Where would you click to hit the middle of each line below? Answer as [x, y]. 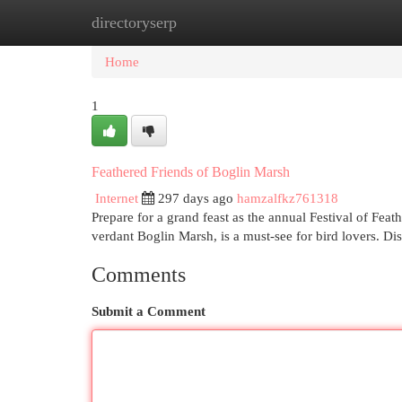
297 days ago [196, 198]
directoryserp [134, 22]
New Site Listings [228, 22]
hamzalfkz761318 [288, 198]
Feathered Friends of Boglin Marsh [191, 172]
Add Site [328, 22]
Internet [117, 198]
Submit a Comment [149, 311]
